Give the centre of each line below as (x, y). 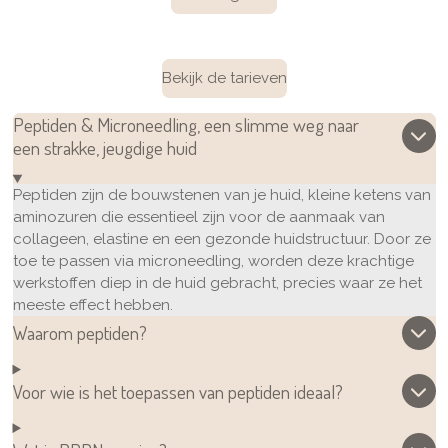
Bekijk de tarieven (224, 78)
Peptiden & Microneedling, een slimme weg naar (185, 124)
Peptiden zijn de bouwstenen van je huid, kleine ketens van (221, 194)
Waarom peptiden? (79, 333)
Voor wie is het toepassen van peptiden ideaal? (177, 391)
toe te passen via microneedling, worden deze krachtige (213, 260)
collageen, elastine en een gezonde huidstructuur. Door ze (221, 238)
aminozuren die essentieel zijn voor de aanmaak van (198, 216)
